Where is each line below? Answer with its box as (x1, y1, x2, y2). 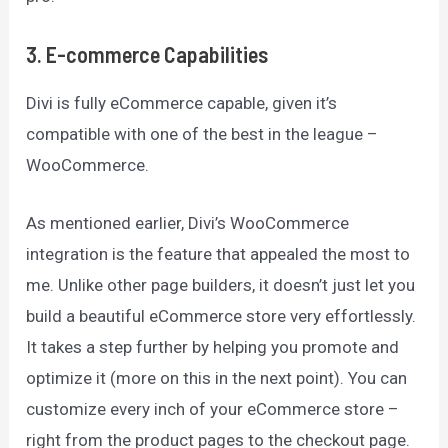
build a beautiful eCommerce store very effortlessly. (26, 305, 417, 326)
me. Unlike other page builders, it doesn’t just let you (26, 274, 416, 295)
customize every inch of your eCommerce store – (26, 398, 400, 419)
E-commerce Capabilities (46, 40, 269, 67)
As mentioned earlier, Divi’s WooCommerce (26, 212, 350, 233)
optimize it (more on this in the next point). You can (26, 367, 408, 388)
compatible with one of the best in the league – (26, 123, 379, 144)
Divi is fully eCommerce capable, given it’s (26, 92, 338, 113)
